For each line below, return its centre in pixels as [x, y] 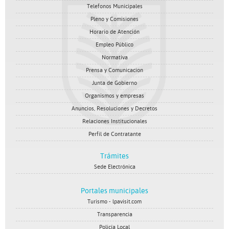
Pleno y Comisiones [114, 19]
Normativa [114, 58]
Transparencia [114, 214]
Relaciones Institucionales [114, 121]
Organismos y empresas [114, 96]
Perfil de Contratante [114, 134]
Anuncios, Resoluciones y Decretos [114, 109]
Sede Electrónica [114, 167]
